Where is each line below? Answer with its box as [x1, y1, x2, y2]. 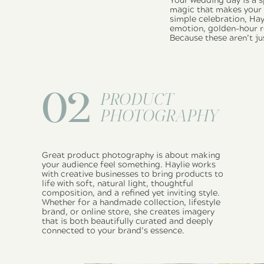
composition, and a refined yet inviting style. [42, 188, 220, 198]
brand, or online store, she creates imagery [42, 207, 214, 217]
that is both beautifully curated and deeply [42, 216, 213, 226]
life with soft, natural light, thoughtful [42, 179, 193, 189]
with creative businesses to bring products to [42, 169, 223, 179]
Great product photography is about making [42, 150, 220, 160]
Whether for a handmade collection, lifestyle [42, 197, 220, 207]
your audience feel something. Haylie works [42, 160, 216, 170]
